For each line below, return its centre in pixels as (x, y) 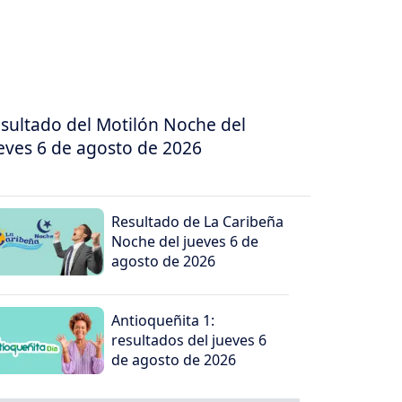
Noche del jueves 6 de (185, 242)
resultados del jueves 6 (189, 341)
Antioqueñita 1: (163, 321)
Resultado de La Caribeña (198, 222)
